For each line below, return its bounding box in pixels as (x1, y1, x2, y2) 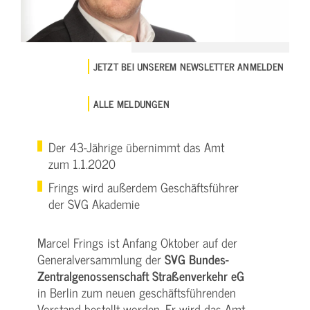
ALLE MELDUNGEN (93, 95, 170, 111)
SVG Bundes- (165, 248, 229, 269)
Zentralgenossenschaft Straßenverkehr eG (37, 265, 244, 286)
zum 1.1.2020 (48, 153, 116, 174)
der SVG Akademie (48, 193, 140, 214)
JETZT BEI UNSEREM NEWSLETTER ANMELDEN (93, 57, 284, 74)
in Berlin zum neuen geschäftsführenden (37, 282, 236, 302)
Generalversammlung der (37, 248, 165, 269)
